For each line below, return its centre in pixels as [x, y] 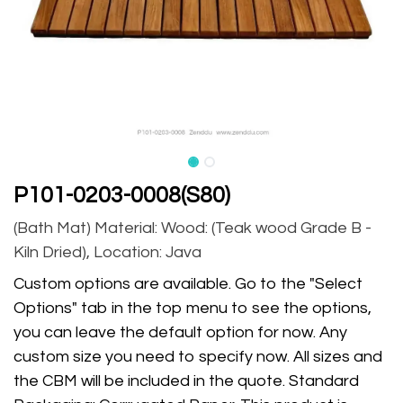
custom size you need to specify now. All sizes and [198, 357]
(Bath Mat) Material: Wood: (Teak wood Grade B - [193, 228]
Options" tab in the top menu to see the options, [193, 308]
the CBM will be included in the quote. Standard [186, 381]
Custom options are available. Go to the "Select [188, 284]
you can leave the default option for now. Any [180, 332]
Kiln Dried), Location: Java [107, 252]
